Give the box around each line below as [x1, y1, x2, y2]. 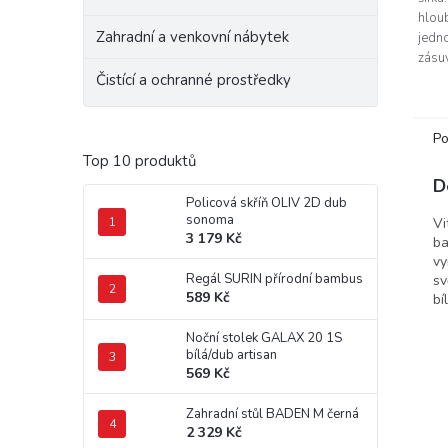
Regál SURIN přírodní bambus [186, 270, 363, 288]
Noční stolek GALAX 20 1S [186, 329, 342, 347]
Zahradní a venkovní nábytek [96, 27, 289, 47]
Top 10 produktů [83, 151, 196, 171]
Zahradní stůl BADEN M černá [186, 405, 359, 423]
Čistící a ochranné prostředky [96, 70, 291, 90]
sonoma [186, 211, 234, 229]
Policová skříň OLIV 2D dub [186, 194, 347, 212]
